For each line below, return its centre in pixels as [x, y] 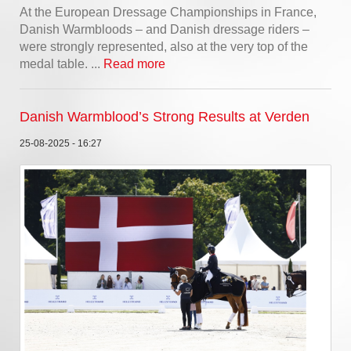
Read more [134, 64]
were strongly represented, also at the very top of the [164, 47]
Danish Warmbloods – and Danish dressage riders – [165, 30]
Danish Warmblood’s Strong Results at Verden [165, 117]
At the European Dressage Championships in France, [168, 13]
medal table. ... [62, 64]
